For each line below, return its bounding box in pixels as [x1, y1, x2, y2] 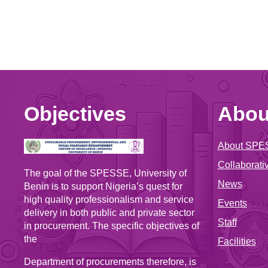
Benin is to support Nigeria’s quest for [24, 181, 182, 192]
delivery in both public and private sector [24, 208, 194, 218]
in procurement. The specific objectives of [24, 221, 199, 232]
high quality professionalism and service [24, 194, 194, 205]
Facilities [217, 236, 256, 246]
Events [217, 198, 247, 208]
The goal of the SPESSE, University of [24, 168, 187, 179]
